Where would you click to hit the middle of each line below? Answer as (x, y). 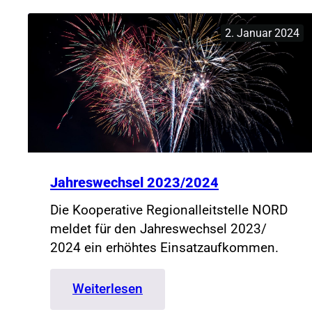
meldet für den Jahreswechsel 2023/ (158, 229)
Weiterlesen (108, 289)
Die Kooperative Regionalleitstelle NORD (169, 210)
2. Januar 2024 (263, 33)
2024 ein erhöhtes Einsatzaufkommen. (164, 248)
